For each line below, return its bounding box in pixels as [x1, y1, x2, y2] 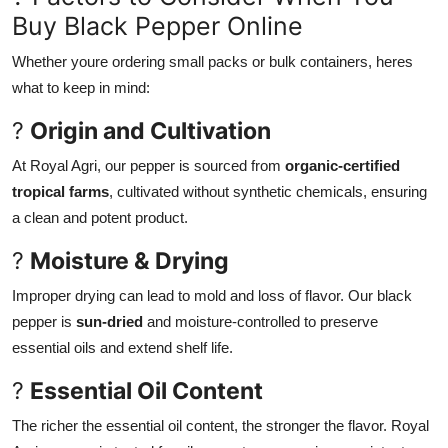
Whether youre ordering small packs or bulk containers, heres [12, 52, 413, 70]
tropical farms [12, 182, 109, 200]
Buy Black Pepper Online [12, 10, 303, 41]
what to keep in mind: [12, 78, 150, 96]
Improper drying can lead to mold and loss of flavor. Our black [12, 286, 412, 304]
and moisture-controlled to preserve [143, 312, 378, 330]
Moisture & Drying [30, 245, 229, 275]
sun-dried [76, 312, 143, 330]
